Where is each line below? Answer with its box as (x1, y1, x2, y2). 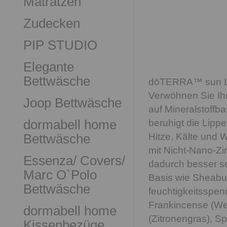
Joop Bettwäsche (23, 95, 122, 110)
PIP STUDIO (23, 37, 97, 53)
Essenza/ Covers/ (23, 153, 125, 168)
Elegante (23, 59, 74, 74)
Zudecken (23, 16, 80, 31)
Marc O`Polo (23, 167, 97, 182)
